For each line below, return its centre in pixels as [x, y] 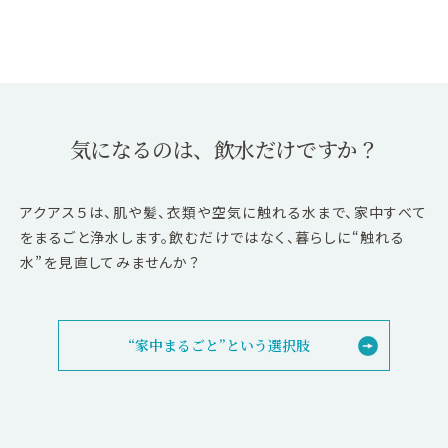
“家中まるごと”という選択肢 [219, 344]
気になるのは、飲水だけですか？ [224, 148]
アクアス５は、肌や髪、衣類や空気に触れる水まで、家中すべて [224, 211]
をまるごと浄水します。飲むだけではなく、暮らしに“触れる [213, 236]
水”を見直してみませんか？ [110, 261]
